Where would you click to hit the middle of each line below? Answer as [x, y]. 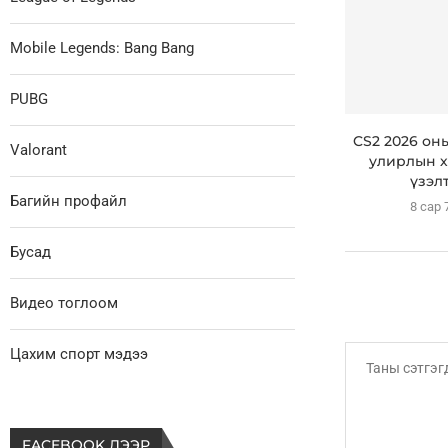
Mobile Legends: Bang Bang [102, 48]
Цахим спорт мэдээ [79, 354]
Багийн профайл [68, 201]
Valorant [38, 150]
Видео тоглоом [64, 303]
